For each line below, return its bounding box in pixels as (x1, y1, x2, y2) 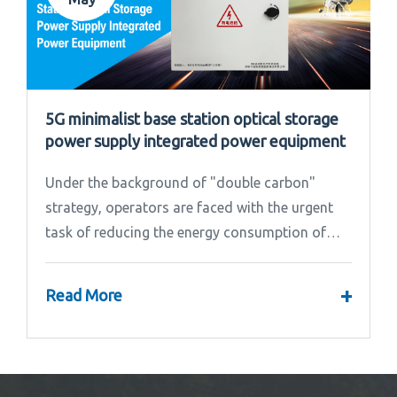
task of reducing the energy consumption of (45, 223, 326, 240)
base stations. (45, 248, 135, 265)
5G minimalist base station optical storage (45, 109, 339, 128)
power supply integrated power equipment (45, 131, 346, 150)
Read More (45, 286, 122, 305)
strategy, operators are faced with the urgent (45, 198, 333, 215)
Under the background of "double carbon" (45, 174, 315, 191)
